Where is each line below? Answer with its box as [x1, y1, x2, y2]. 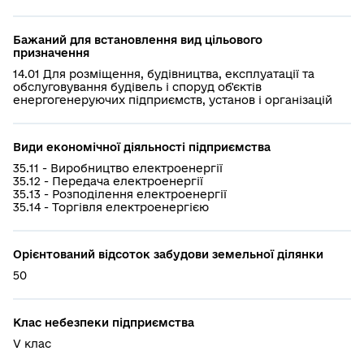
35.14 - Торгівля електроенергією [13, 200, 209, 214]
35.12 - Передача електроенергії [13, 174, 203, 188]
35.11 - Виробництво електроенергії [13, 161, 223, 175]
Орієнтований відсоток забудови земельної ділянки [13, 247, 323, 261]
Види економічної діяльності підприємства [13, 140, 271, 154]
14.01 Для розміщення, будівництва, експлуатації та [13, 67, 314, 80]
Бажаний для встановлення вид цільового [13, 32, 262, 46]
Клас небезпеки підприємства [13, 315, 194, 329]
